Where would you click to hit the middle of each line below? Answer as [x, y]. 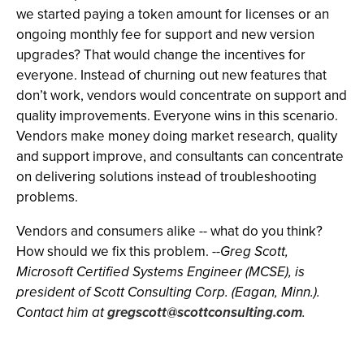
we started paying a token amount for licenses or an [173, 14]
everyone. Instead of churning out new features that [171, 75]
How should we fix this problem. [114, 251]
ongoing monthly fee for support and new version [165, 35]
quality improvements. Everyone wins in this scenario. [177, 116]
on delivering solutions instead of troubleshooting [167, 177]
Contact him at [62, 312]
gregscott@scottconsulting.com [205, 312]
